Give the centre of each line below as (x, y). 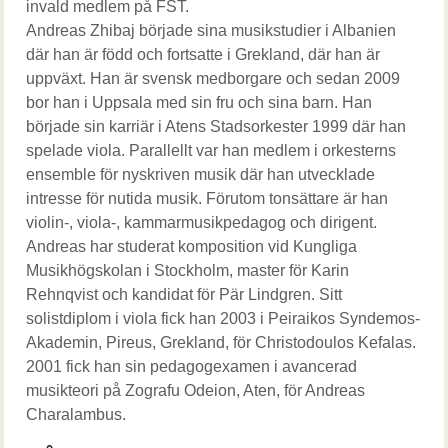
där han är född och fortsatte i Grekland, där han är (203, 54)
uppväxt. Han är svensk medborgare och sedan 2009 (213, 78)
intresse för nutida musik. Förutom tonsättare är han (207, 198)
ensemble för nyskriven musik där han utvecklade (200, 174)
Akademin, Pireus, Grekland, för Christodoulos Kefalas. (221, 342)
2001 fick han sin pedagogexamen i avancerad (191, 366)
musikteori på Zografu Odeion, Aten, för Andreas (195, 390)
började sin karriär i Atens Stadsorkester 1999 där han (216, 126)
